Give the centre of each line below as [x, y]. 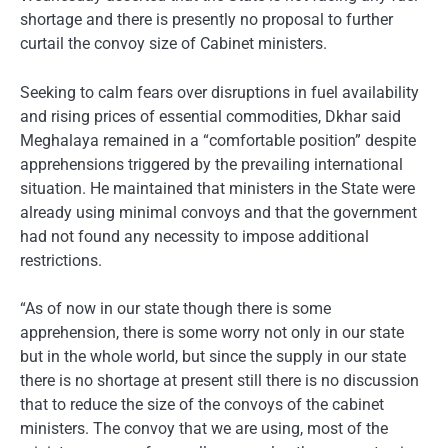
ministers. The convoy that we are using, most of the [204, 428]
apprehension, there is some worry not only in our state [212, 332]
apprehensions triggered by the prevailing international [211, 164]
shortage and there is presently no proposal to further [206, 20]
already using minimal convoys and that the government [218, 212]
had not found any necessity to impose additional [194, 236]
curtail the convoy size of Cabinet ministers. [173, 44]
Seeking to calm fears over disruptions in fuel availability [219, 92]
